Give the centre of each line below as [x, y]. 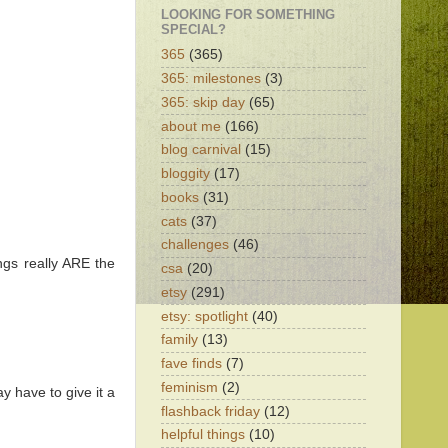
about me [191, 126]
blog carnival [201, 150]
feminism [189, 387]
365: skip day [203, 102]
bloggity [185, 173]
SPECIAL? [193, 30]
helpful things [203, 435]
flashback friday [210, 411]
